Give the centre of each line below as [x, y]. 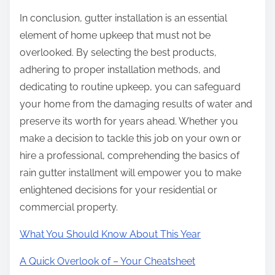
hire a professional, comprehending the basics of [130, 156]
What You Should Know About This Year [110, 234]
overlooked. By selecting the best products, [118, 53]
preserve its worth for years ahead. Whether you [129, 122]
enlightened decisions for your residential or [118, 190]
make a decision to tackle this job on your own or [130, 139]
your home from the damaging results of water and [136, 104]
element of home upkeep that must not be [115, 36]
